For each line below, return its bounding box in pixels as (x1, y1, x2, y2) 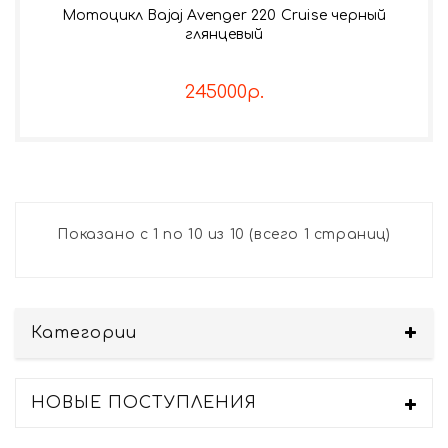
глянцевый (184, 26, 264, 42)
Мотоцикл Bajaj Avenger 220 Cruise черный (61, 7, 387, 23)
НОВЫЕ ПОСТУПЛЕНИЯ (31, 393, 257, 412)
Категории (31, 323, 137, 342)
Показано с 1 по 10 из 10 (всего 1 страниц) (57, 226, 391, 242)
